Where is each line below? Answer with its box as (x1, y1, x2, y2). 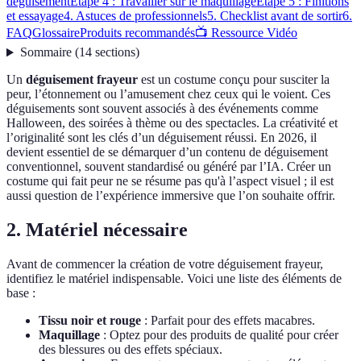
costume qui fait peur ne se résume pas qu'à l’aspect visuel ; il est (6, 174, 334, 189)
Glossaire (32, 26, 80, 40)
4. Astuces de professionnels (64, 9, 207, 23)
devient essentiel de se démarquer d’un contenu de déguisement (6, 145, 328, 160)
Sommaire (19, 45, 72, 60)
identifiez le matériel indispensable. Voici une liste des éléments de (6, 272, 342, 286)
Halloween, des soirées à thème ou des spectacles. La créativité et (6, 116, 338, 131)
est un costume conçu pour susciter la (138, 73, 330, 87)
